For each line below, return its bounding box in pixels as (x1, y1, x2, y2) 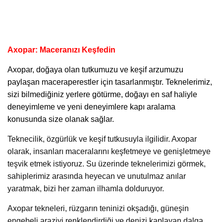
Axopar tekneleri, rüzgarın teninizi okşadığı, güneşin (7, 204, 189, 213)
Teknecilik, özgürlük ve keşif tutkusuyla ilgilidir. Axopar (7, 135, 197, 144)
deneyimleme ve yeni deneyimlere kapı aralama (7, 103, 175, 111)
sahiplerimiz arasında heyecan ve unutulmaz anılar (7, 172, 186, 181)
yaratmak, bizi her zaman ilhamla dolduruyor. (7, 184, 164, 193)
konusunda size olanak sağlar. (7, 115, 114, 124)
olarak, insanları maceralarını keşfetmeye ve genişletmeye (7, 147, 211, 156)
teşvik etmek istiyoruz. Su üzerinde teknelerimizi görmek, (7, 160, 206, 168)
